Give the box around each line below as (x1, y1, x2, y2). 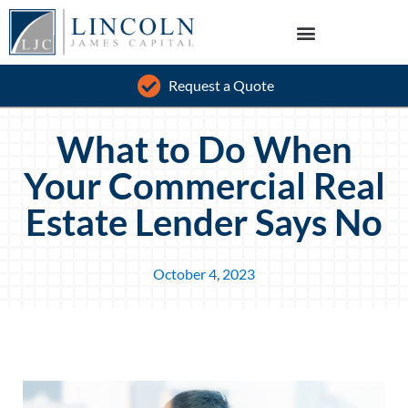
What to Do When (56, 127, 352, 172)
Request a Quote (168, 76, 274, 95)
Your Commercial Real (23, 164, 385, 209)
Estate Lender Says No (25, 200, 382, 245)
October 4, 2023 (153, 265, 255, 283)
